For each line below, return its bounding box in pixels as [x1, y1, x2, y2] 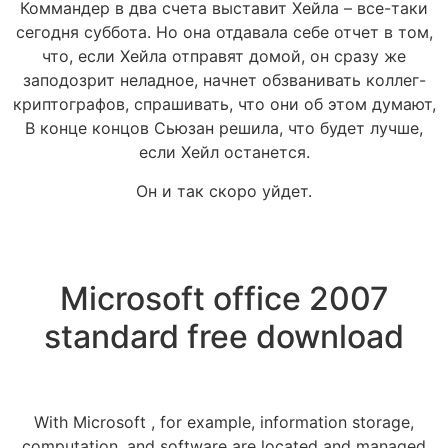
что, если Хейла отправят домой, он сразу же [42, 46, 406, 67]
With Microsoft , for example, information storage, [34, 411, 414, 432]
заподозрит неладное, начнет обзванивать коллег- [22, 70, 426, 91]
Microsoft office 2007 [59, 278, 389, 318]
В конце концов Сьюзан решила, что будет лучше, [25, 118, 423, 139]
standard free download [44, 316, 404, 356]
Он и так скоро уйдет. [136, 180, 312, 201]
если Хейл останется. [138, 142, 310, 163]
